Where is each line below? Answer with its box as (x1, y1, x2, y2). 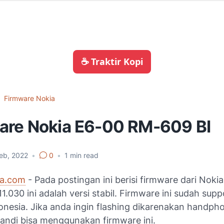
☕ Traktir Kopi (81, 55, 143, 67)
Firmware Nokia (4, 94, 55, 102)
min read (68, 151, 98, 159)
